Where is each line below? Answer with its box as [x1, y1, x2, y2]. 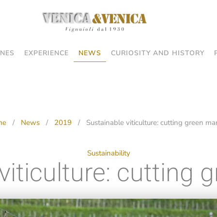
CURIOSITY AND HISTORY [110, 48, 204, 58]
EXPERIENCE [24, 48, 69, 58]
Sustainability [87, 148, 130, 158]
